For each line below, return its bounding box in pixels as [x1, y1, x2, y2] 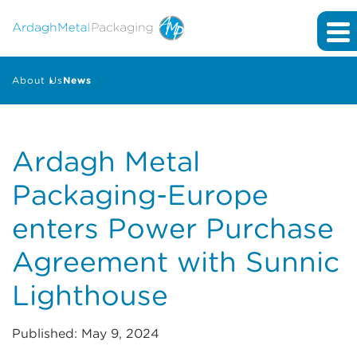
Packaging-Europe [12, 178, 269, 212]
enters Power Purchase [12, 211, 334, 245]
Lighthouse [12, 278, 168, 312]
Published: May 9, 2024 [12, 326, 159, 342]
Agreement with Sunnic [12, 245, 339, 279]
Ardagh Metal [12, 144, 200, 178]
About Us [12, 74, 63, 87]
